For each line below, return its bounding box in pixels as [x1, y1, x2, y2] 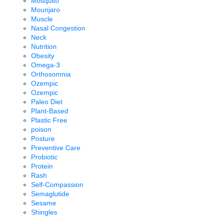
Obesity [31, 52, 54, 60]
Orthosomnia [31, 70, 71, 78]
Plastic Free [31, 116, 67, 124]
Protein [31, 162, 53, 170]
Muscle [31, 15, 53, 23]
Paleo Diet [31, 98, 62, 106]
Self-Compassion [31, 181, 83, 189]
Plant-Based [31, 107, 68, 115]
